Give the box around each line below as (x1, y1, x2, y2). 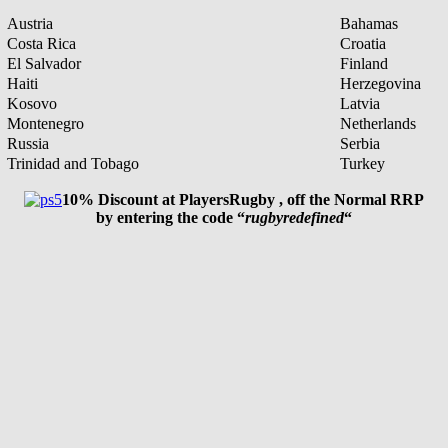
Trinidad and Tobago (7, 154, 139, 172)
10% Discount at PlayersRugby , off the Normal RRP (62, 190, 424, 208)
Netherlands (340, 114, 416, 132)
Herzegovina (340, 74, 421, 92)
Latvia (340, 94, 380, 112)
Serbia (340, 134, 380, 152)
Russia (7, 134, 49, 152)
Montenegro (7, 114, 84, 132)
